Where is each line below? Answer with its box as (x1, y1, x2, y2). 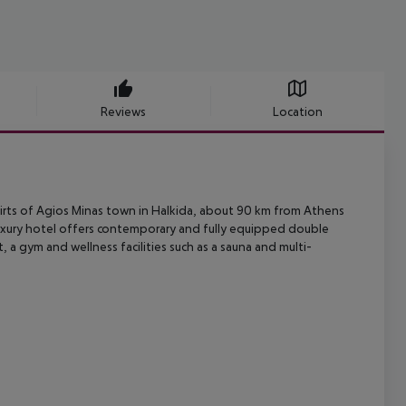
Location (272, 104, 323, 120)
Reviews (101, 104, 146, 120)
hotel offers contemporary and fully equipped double (23, 221, 329, 237)
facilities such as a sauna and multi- (118, 239, 312, 255)
